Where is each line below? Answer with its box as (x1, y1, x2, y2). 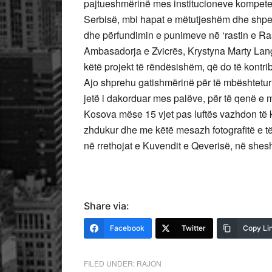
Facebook (110, 223, 144, 233)
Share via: (84, 200, 129, 212)
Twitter (182, 223, 206, 233)
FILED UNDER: (84, 258, 137, 268)
